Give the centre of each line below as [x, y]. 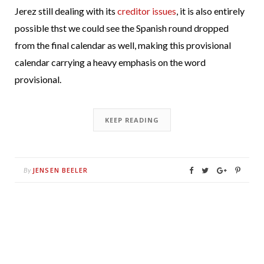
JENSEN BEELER [60, 170]
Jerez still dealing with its [66, 11]
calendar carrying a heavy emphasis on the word [110, 62]
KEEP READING [132, 120]
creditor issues [147, 11]
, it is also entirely [210, 11]
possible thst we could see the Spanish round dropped [122, 28]
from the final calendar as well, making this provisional [123, 45]
